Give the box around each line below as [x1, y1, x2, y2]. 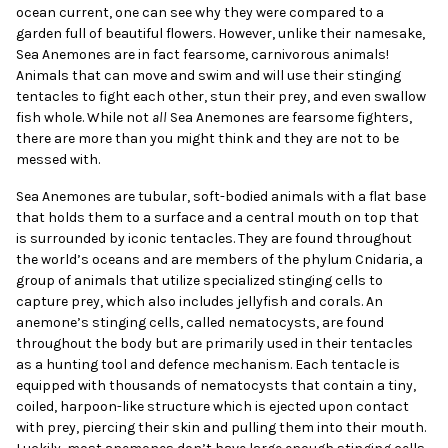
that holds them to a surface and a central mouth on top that [16, 209, 420, 226]
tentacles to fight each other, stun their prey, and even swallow [16, 88, 427, 105]
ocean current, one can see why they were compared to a [16, 4, 385, 21]
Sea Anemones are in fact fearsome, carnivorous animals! [16, 46, 390, 63]
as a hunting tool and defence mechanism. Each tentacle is [16, 356, 401, 373]
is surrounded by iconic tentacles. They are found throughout [16, 230, 413, 247]
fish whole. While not [16, 109, 153, 126]
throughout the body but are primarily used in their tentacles [16, 335, 414, 352]
